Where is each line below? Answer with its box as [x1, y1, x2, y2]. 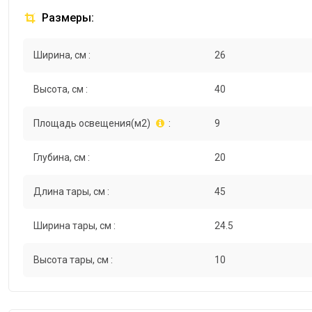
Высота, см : [33, 83, 88, 95]
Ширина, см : [33, 49, 91, 61]
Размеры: [39, 10, 94, 24]
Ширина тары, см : [33, 219, 116, 231]
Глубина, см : [33, 151, 90, 163]
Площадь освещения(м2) [33, 117, 150, 129]
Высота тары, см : [33, 253, 113, 265]
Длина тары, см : [33, 185, 109, 197]
